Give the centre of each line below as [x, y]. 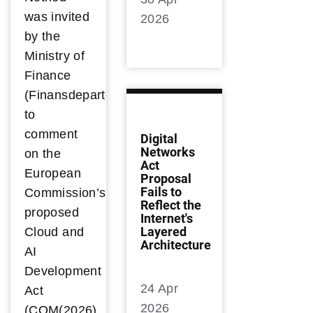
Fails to [161, 192]
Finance [48, 76]
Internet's [167, 219]
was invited [57, 17]
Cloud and [54, 232]
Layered [163, 232]
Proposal [166, 179]
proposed [52, 213]
